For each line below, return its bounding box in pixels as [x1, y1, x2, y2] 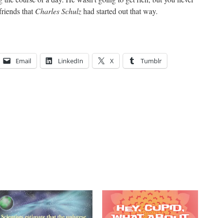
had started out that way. [81, 5, 158, 16]
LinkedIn [58, 56, 83, 65]
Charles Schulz [35, 5, 81, 16]
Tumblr [141, 56, 162, 65]
